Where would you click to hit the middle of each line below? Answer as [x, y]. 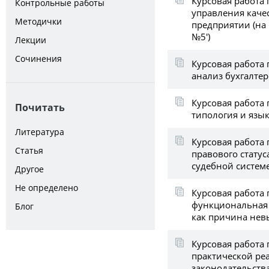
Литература [40, 132]
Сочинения [38, 59]
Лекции [31, 40]
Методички [38, 21]
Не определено [47, 188]
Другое [29, 169]
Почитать [40, 107]
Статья [29, 150]
